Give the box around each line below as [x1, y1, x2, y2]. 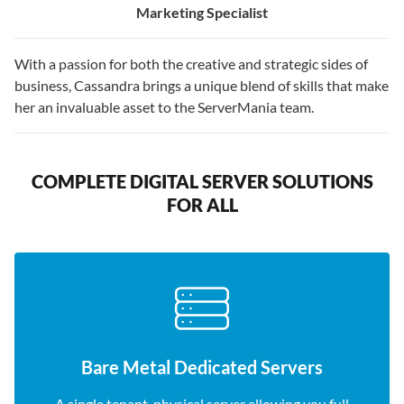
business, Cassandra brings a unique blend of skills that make [14, 77, 389, 94]
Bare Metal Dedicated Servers [81, 356, 323, 378]
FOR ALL [166, 194, 238, 216]
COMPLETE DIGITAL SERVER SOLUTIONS [31, 170, 373, 192]
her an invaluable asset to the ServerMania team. [14, 98, 314, 115]
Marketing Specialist [136, 4, 268, 21]
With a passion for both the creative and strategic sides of [14, 55, 368, 72]
